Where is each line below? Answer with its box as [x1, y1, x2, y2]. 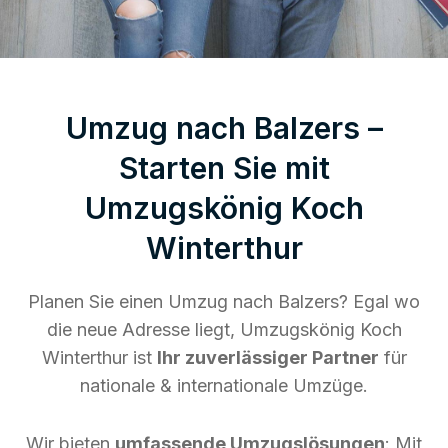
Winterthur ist [41, 346, 157, 368]
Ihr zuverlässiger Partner [156, 346, 379, 368]
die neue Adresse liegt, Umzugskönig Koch [46, 318, 402, 340]
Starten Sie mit [118, 149, 330, 186]
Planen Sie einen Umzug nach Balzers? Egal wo [28, 290, 420, 312]
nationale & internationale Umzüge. [80, 374, 368, 396]
